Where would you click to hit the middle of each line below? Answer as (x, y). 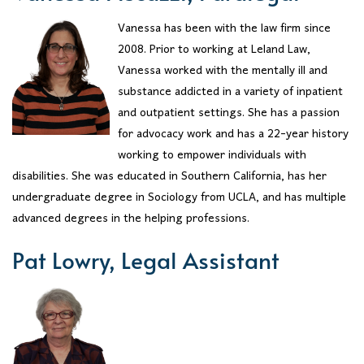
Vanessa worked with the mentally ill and (223, 71)
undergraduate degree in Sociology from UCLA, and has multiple (179, 197)
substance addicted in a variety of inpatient (230, 92)
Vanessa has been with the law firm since (224, 28)
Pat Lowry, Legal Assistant (146, 260)
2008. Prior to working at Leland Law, (214, 50)
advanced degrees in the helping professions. (131, 219)
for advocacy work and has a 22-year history (233, 134)
